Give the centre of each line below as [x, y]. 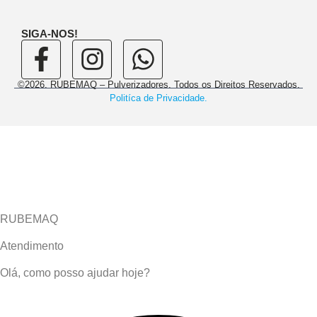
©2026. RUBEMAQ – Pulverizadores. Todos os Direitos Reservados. [158, 84]
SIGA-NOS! [50, 33]
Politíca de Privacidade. [158, 98]
